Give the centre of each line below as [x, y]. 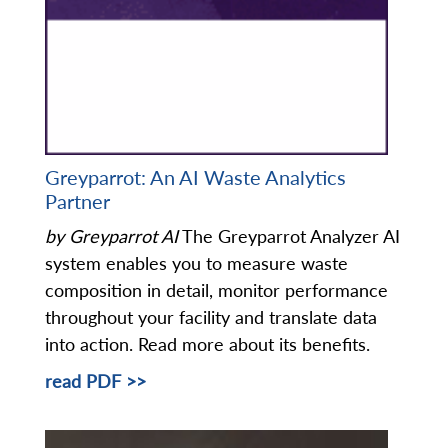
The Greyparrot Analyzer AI [289, 236]
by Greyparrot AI [111, 236]
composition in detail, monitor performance [216, 290]
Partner [77, 201]
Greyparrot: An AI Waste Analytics [195, 177]
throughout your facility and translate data [211, 317]
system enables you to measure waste [196, 263]
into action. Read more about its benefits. [207, 344]
